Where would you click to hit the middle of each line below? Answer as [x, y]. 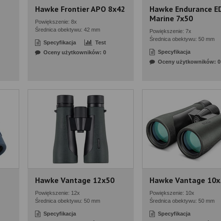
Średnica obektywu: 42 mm [68, 30]
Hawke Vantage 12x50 [75, 180]
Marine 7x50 [171, 18]
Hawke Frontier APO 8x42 [80, 9]
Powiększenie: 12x [57, 193]
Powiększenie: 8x [56, 22]
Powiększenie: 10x [172, 193]
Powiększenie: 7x [170, 31]
